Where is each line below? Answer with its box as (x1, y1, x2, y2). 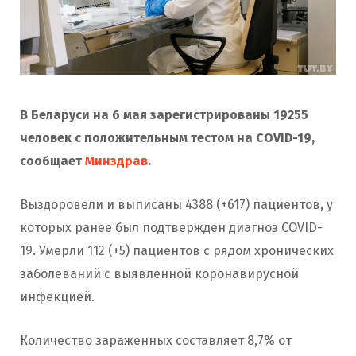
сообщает (20, 153, 85, 169)
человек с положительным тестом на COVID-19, (20, 130, 315, 146)
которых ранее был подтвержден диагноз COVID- (20, 220, 323, 236)
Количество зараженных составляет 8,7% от (20, 333, 292, 349)
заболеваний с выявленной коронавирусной (20, 266, 299, 282)
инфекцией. (20, 289, 95, 305)
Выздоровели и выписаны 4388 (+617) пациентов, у (20, 197, 333, 213)
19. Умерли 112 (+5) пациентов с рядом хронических (20, 243, 334, 259)
